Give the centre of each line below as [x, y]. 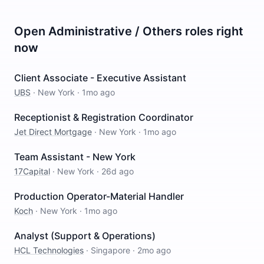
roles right [213, 31]
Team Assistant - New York [75, 157]
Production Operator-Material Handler [99, 196]
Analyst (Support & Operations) [85, 236]
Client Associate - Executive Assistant [100, 78]
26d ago [118, 171]
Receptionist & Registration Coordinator [104, 117]
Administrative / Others [115, 31]
